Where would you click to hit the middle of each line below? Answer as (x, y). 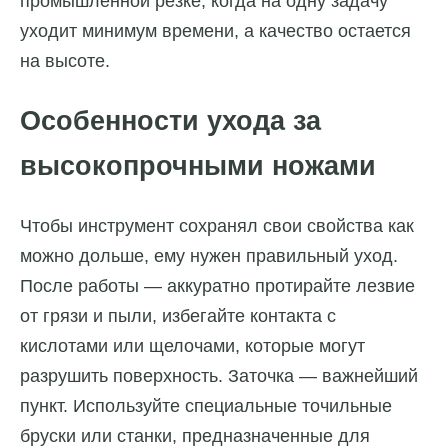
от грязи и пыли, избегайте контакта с (178, 315)
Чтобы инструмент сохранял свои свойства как (217, 225)
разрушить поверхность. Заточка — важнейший (219, 375)
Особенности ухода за (170, 120)
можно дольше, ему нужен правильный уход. (209, 255)
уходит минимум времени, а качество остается (215, 31)
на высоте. (65, 61)
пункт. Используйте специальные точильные (206, 405)
